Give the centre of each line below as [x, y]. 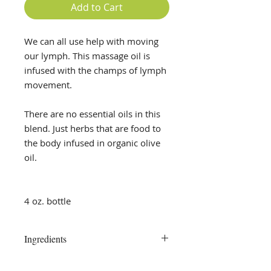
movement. [49, 85]
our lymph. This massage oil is [87, 56]
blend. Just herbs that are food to [93, 128]
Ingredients [45, 239]
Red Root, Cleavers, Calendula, [85, 262]
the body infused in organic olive [92, 143]
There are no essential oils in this [92, 114]
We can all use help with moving [91, 41]
